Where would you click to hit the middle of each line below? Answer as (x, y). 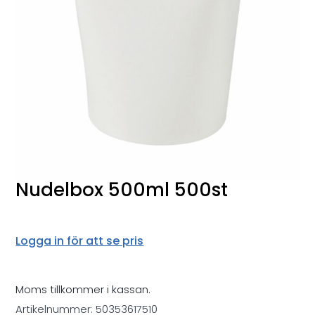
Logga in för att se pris (80, 241)
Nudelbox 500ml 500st (122, 190)
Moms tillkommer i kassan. (83, 290)
